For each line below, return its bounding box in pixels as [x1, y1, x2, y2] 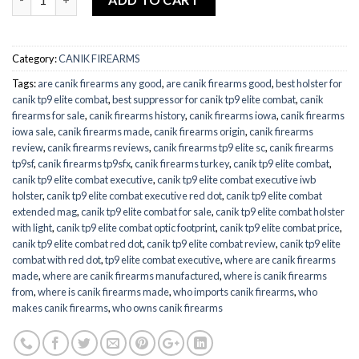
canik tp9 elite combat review [147, 236, 276, 250]
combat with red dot [12, 252, 101, 266]
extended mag [12, 204, 77, 218]
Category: [12, 51, 58, 65]
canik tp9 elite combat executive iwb [157, 172, 316, 186]
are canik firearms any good [38, 76, 162, 90]
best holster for [276, 76, 342, 90]
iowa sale [12, 124, 54, 138]
